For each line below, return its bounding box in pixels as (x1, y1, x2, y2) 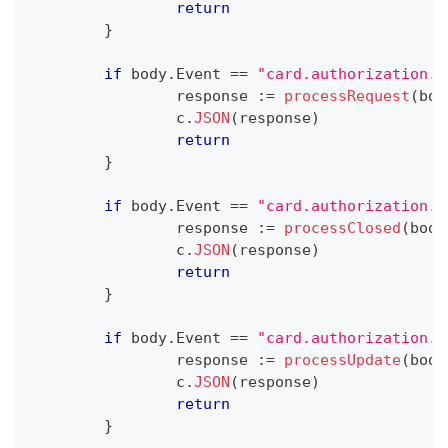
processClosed (284, 219, 401, 238)
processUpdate (284, 351, 401, 370)
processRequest (284, 87, 410, 106)
